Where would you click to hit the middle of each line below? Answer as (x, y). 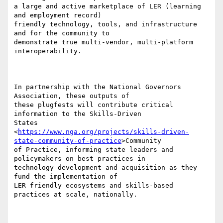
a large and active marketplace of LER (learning (108, 6)
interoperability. (48, 51)
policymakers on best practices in (80, 159)
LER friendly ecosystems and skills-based (94, 186)
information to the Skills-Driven (78, 114)
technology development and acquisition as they (106, 168)
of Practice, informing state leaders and (94, 150)
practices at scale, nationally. (76, 195)
